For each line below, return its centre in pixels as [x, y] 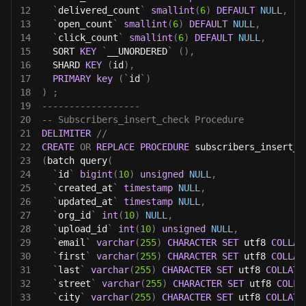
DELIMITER [66, 133]
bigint [96, 174]
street [74, 283]
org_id [74, 215]
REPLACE [115, 147]
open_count [85, 24]
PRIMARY [72, 78]
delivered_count [99, 10]
